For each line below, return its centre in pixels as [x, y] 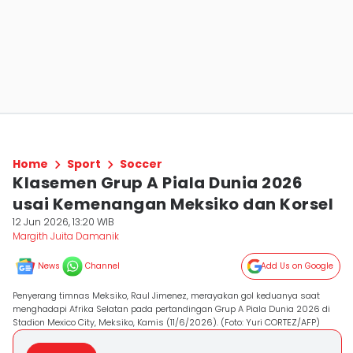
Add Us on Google [297, 266]
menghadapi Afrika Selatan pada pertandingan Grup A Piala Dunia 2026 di [171, 309]
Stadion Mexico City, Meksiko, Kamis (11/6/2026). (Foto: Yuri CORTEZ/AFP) [166, 322]
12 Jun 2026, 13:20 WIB [63, 222]
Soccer [141, 164]
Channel [102, 266]
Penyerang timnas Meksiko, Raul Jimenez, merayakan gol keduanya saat [166, 295]
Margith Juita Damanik [66, 236]
